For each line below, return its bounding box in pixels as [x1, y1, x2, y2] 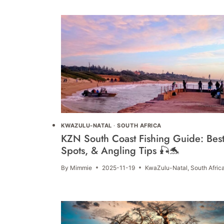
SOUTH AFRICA [117, 122, 161, 129]
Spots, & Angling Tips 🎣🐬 [60, 143, 179, 158]
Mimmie [69, 163, 92, 171]
